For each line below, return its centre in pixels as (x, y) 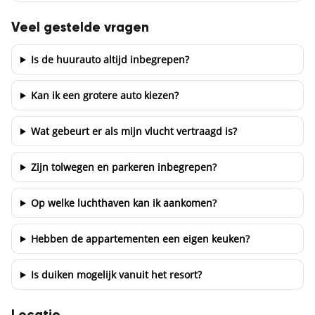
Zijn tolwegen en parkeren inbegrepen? (123, 167)
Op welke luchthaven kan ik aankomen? (123, 202)
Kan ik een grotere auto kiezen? (104, 95)
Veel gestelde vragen (80, 27)
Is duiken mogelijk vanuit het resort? (116, 274)
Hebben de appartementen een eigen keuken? (140, 238)
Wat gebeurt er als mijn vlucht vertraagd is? (134, 131)
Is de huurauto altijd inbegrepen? (110, 59)
